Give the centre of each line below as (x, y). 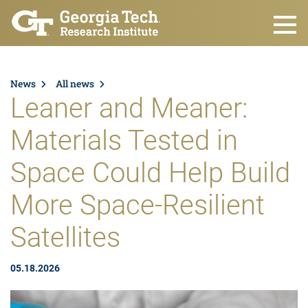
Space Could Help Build (150, 173)
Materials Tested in (124, 141)
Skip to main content (61, 9)
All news (75, 84)
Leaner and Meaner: (129, 109)
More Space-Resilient (137, 206)
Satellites (65, 238)
